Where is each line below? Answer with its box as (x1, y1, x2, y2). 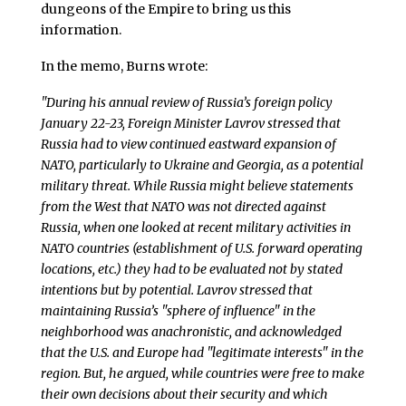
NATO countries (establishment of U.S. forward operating (40, 240, 362, 257)
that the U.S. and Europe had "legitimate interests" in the (40, 344, 363, 362)
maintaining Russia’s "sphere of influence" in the (40, 303, 315, 320)
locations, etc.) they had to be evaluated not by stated (40, 261, 343, 278)
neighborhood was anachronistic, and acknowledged (40, 324, 342, 341)
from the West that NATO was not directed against (40, 198, 326, 216)
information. (40, 22, 121, 39)
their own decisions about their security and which (40, 386, 328, 403)
